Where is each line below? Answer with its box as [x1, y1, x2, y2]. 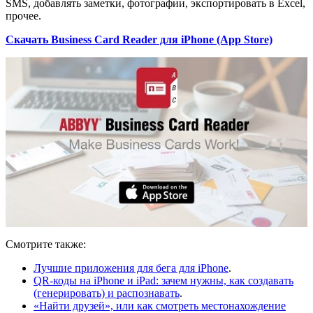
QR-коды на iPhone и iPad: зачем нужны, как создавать [34, 274, 293, 286]
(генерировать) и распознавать [34, 286, 180, 299]
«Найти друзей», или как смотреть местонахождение [34, 299, 286, 312]
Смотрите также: [6, 238, 86, 250]
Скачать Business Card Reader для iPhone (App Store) [6, 33, 272, 45]
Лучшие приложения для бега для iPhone [34, 261, 228, 274]
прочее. [6, 9, 41, 22]
